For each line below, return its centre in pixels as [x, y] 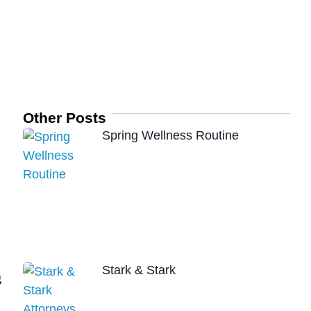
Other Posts [64, 118]
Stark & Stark [139, 270]
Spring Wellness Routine [171, 136]
